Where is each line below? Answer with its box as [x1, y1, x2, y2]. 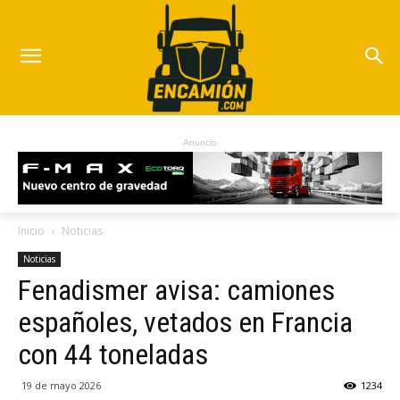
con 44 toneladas [18, 337, 208, 372]
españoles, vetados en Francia [18, 305, 353, 340]
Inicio [18, 223, 45, 239]
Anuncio [183, 137, 217, 148]
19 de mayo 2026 [21, 379, 101, 393]
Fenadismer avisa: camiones [18, 273, 335, 308]
